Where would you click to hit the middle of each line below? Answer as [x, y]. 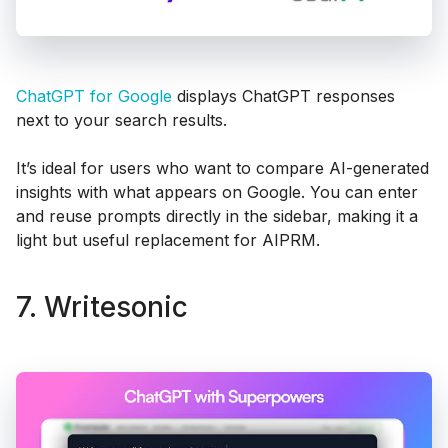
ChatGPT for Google [94, 95]
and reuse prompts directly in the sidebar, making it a [217, 215]
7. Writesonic [102, 307]
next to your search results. [121, 119]
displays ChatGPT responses [283, 95]
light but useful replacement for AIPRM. [168, 239]
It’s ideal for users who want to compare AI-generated [222, 167]
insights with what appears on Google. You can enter [217, 191]
